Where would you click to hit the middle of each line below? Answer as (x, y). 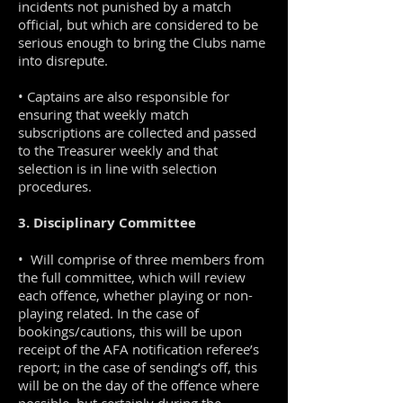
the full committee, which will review (132, 277)
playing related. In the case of (108, 313)
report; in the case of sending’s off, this (138, 367)
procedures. (55, 186)
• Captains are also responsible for (124, 96)
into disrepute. (63, 60)
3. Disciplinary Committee (107, 223)
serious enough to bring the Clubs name (142, 42)
